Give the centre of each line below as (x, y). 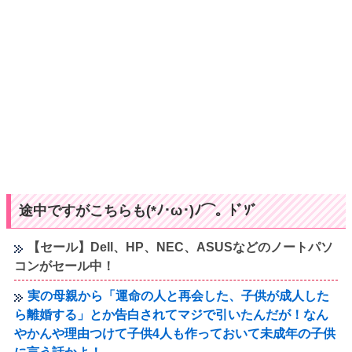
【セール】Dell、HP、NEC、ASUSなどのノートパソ (181, 247)
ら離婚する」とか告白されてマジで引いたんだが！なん (172, 314)
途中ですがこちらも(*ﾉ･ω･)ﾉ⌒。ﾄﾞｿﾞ (138, 210)
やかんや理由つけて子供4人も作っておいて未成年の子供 (175, 333)
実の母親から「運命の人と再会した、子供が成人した (179, 295)
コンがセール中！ (65, 266)
